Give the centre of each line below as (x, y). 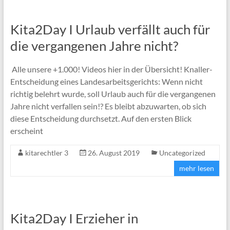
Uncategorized (182, 152)
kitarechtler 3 (46, 152)
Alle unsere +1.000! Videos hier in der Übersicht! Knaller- (111, 69)
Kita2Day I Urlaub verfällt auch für (110, 29)
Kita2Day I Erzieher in (74, 218)
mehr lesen (197, 168)
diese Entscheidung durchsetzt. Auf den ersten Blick (101, 118)
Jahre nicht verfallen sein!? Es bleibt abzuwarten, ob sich (108, 106)
